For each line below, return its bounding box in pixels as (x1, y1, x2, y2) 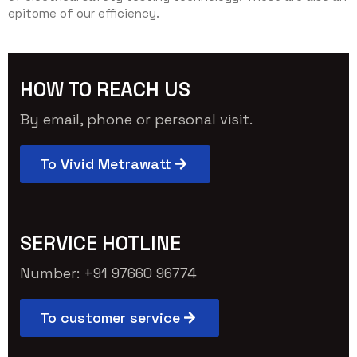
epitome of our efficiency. (8, 5, 159, 21)
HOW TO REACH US (20, 76, 190, 102)
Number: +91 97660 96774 (20, 263, 197, 282)
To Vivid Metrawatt (40, 154, 171, 173)
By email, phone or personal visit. (20, 109, 253, 128)
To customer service (40, 308, 180, 327)
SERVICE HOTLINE (20, 229, 181, 256)
